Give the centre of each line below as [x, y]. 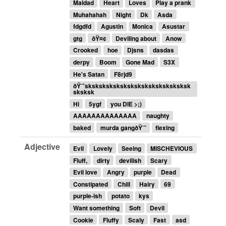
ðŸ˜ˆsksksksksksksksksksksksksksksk [132, 86]
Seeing [131, 148]
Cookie [83, 220]
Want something [97, 208]
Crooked [86, 50]
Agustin [112, 26]
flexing [165, 128]
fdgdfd [82, 26]
